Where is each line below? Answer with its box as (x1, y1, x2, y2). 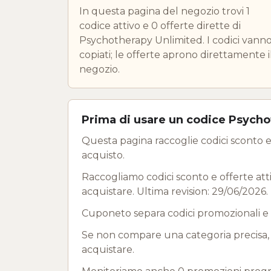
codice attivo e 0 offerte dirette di (79, 19, 241, 31)
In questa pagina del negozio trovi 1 (79, 5, 250, 17)
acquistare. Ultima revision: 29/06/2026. (82, 185, 268, 197)
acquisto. (82, 149, 125, 161)
